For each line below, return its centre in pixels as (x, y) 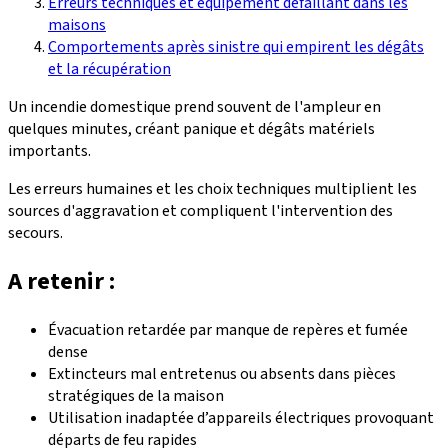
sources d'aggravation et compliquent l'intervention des (200, 210)
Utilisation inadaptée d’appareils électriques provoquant (241, 417)
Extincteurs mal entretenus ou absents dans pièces (222, 373)
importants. (49, 150)
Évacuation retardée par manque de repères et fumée (228, 329)
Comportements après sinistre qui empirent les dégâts (236, 46)
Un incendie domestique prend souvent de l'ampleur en (194, 106)
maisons (77, 24)
